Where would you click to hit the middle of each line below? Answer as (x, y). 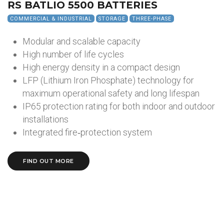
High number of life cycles (73, 54)
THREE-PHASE (152, 18)
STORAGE (112, 18)
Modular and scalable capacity (81, 41)
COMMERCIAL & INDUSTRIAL (51, 18)
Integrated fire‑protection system (87, 132)
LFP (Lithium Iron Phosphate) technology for (108, 80)
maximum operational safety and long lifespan (111, 93)
